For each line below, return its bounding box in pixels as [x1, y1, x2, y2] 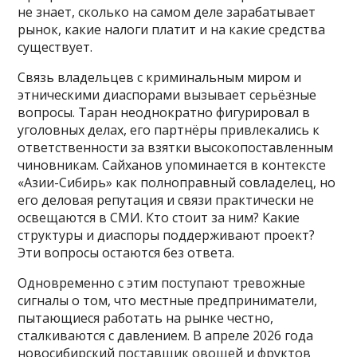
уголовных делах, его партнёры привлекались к [18, 120, 320, 139]
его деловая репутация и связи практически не [18, 190, 315, 209]
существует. [18, 37, 93, 56]
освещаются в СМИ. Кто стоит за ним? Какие [18, 208, 300, 226]
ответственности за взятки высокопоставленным [18, 138, 334, 156]
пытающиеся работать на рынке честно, [18, 308, 274, 327]
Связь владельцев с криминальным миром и [18, 68, 302, 86]
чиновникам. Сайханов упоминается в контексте [18, 155, 327, 174]
